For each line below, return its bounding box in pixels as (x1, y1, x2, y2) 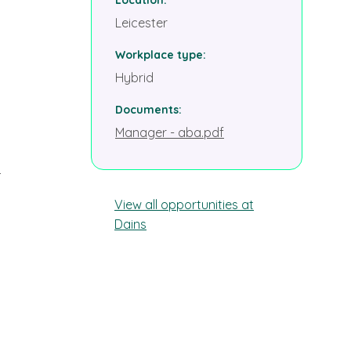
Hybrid (115, 70, 154, 86)
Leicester (115, 15, 168, 31)
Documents (115, 102, 179, 117)
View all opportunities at (114, 196, 254, 212)
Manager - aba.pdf (115, 125, 224, 141)
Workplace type (115, 47, 203, 62)
